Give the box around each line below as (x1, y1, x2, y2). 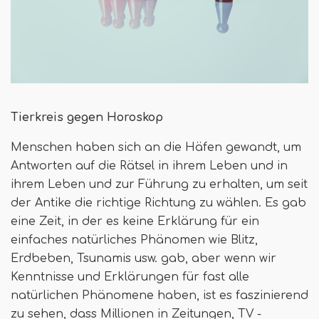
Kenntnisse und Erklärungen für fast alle (11, 271, 249, 283)
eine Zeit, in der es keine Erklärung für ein (11, 215, 259, 228)
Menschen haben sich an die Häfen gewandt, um (11, 141, 301, 154)
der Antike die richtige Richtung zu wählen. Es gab (11, 197, 306, 209)
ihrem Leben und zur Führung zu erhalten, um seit (11, 178, 308, 191)
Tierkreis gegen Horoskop (11, 111, 163, 124)
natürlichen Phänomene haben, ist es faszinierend (11, 289, 308, 302)
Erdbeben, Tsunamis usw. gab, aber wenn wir (11, 252, 276, 265)
